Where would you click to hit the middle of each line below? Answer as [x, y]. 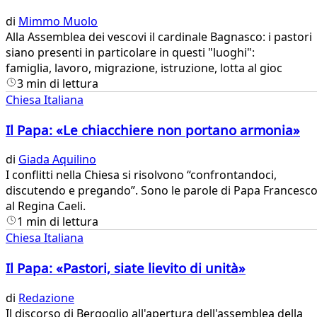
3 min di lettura [58, 83]
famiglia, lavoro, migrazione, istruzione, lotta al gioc [144, 68]
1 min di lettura [58, 222]
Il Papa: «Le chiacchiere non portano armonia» [153, 129]
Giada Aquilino [57, 160]
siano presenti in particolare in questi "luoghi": [132, 52]
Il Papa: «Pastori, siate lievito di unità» [126, 268]
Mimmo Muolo [58, 21]
